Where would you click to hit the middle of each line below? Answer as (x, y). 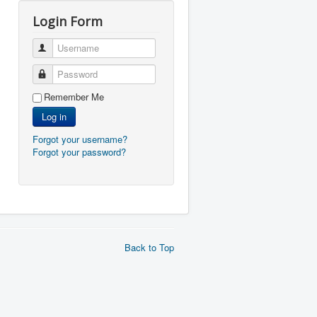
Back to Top (149, 247)
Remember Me (74, 97)
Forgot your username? (80, 139)
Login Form (68, 21)
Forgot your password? (79, 152)
